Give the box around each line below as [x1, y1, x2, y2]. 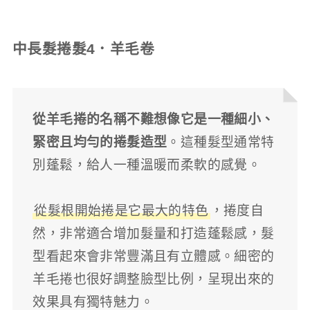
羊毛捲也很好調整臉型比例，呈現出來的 [33, 271, 275, 286]
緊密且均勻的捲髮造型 [33, 134, 167, 149]
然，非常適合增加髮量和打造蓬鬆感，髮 [33, 226, 275, 241]
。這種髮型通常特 [167, 134, 275, 149]
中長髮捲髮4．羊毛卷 [12, 41, 154, 57]
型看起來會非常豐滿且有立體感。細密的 [33, 248, 275, 264]
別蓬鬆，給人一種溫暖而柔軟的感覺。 [33, 157, 262, 172]
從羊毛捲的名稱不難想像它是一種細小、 [33, 111, 275, 127]
